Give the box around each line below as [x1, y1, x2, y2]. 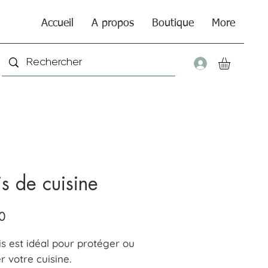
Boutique [152, 18, 194, 29]
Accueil [41, 18, 74, 29]
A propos [92, 18, 134, 29]
